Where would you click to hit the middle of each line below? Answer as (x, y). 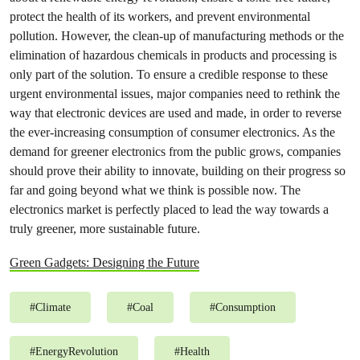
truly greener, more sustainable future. (105, 229)
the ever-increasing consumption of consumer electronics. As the (172, 132)
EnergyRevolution (77, 352)
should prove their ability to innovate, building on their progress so (178, 171)
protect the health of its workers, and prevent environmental (160, 16)
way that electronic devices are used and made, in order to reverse (176, 113)
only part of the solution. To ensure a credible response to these (169, 74)
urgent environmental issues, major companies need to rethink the (175, 94)
